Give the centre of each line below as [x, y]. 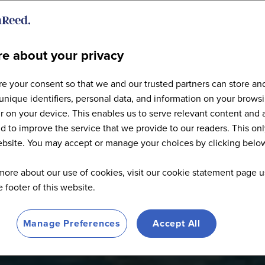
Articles [132, 74]
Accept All [177, 223]
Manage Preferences [72, 223]
